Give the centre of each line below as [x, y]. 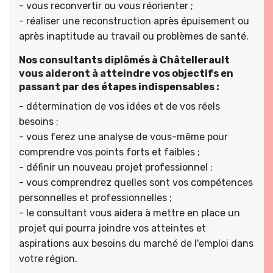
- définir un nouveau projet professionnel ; [116, 167]
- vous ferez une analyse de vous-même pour [123, 136]
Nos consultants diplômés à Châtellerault [124, 60]
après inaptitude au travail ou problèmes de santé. [134, 36]
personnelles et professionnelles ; [95, 197]
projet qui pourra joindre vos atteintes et [112, 228]
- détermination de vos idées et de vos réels [119, 106]
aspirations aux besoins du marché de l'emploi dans [136, 243]
